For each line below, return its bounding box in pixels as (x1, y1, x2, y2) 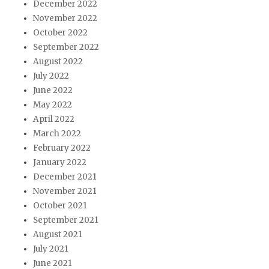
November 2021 (33, 186, 97, 196)
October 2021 (33, 200, 87, 211)
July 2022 (33, 70, 69, 81)
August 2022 (33, 56, 83, 67)
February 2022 (33, 142, 91, 153)
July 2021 (33, 243, 68, 254)
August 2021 (33, 229, 82, 240)
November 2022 (33, 13, 97, 23)
